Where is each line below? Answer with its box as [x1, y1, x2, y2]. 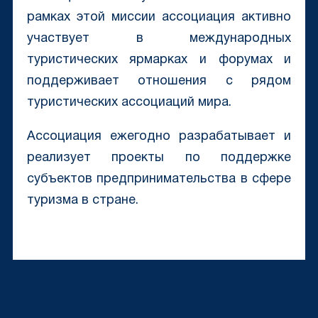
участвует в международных [26, 33, 292, 45]
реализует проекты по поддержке [26, 152, 292, 165]
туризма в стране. [26, 194, 138, 207]
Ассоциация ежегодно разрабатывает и [26, 131, 292, 143]
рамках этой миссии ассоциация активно [26, 11, 292, 24]
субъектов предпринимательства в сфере [26, 173, 292, 186]
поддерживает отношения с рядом [26, 75, 292, 88]
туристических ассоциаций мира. [26, 97, 231, 109]
